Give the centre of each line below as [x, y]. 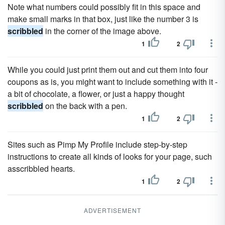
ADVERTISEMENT [113, 210]
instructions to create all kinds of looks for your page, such [110, 156]
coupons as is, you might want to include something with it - [113, 82]
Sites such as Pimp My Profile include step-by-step [97, 144]
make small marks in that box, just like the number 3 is [103, 19]
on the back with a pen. [85, 106]
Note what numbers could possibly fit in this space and [104, 7]
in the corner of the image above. [102, 31]
